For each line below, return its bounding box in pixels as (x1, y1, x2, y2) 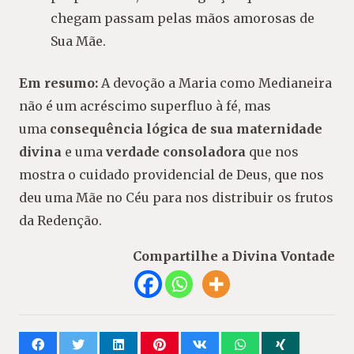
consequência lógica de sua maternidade (50, 120, 322, 137)
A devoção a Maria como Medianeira (98, 74, 332, 91)
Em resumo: (19, 74, 98, 91)
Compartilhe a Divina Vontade (133, 247, 335, 264)
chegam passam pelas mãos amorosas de (51, 9, 314, 26)
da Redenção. (19, 212, 102, 228)
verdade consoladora (106, 143, 246, 160)
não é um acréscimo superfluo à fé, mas (19, 97, 271, 114)
